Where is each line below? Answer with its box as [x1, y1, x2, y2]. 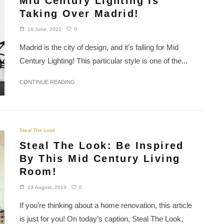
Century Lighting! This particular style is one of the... [19, 56, 187, 65]
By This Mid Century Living [19, 153, 180, 164]
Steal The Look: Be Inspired [19, 140, 184, 151]
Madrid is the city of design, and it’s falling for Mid [19, 42, 178, 51]
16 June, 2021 [27, 26, 61, 32]
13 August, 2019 [27, 184, 66, 190]
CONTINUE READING [19, 78, 75, 85]
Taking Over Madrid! [19, 7, 139, 19]
